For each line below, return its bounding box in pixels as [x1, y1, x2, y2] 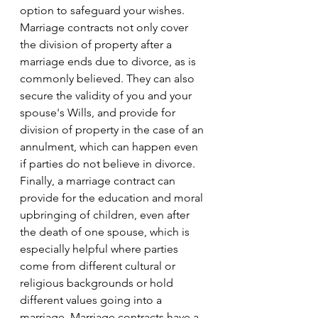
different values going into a [20, 293, 165, 307]
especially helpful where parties [20, 242, 181, 256]
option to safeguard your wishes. [20, 4, 187, 17]
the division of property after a [20, 38, 175, 51]
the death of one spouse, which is [20, 225, 192, 238]
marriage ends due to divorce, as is [20, 55, 199, 68]
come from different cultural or [20, 259, 178, 273]
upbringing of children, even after [20, 208, 192, 221]
